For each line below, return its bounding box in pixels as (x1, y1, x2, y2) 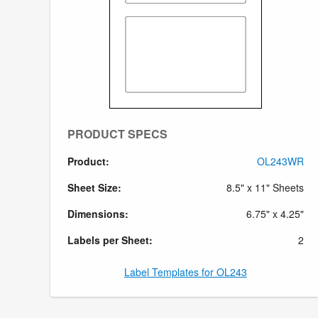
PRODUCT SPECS (67, 125, 168, 142)
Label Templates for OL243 (124, 264, 247, 279)
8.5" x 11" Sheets (226, 180, 304, 194)
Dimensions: (67, 206, 128, 221)
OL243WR (256, 153, 304, 168)
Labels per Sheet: (67, 232, 153, 247)
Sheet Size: (67, 180, 121, 194)
